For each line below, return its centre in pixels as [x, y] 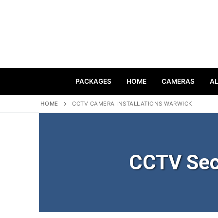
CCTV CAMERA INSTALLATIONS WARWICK [132, 104]
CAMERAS [178, 81]
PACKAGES [93, 81]
